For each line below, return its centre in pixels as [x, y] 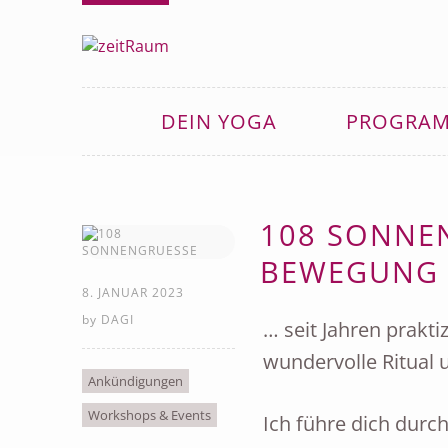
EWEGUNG [338, 271]
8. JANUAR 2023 [133, 292]
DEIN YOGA [218, 121]
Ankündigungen [135, 381]
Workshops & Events [149, 415]
